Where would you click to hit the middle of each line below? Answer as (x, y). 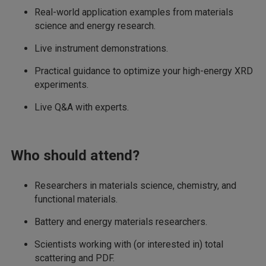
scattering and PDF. (75, 258)
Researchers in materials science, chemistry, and (135, 186)
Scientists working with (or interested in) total (129, 244)
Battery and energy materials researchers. (121, 222)
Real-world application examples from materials (134, 12)
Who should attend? (75, 156)
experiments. (61, 85)
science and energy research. (95, 26)
